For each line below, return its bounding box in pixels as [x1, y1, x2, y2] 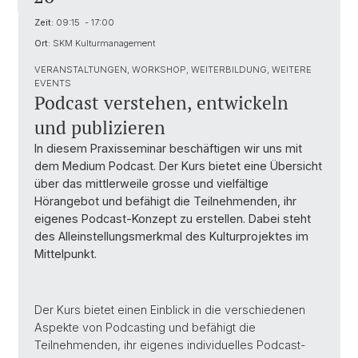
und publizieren [34, 115, 165, 140]
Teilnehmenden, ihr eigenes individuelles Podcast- [34, 338, 305, 352]
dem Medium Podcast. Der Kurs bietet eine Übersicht [34, 159, 322, 173]
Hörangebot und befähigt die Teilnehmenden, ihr [34, 194, 296, 208]
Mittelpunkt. [34, 247, 97, 261]
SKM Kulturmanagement [50, 38, 155, 49]
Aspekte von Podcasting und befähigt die [34, 320, 256, 334]
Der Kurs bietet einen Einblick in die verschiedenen [34, 303, 305, 316]
